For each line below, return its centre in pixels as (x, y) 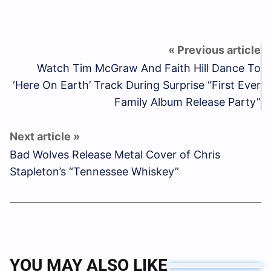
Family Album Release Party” (188, 102)
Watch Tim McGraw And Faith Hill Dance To (149, 68)
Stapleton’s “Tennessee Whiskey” (94, 172)
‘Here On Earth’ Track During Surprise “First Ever (137, 85)
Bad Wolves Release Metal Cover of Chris (115, 155)
